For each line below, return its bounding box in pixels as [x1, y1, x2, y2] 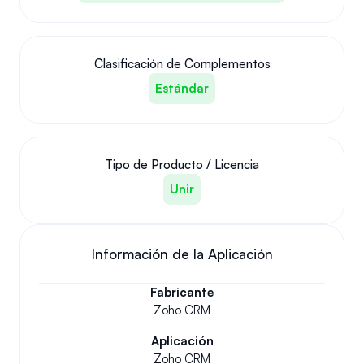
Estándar [155, 80, 209, 96]
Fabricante [150, 284, 214, 300]
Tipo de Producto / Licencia [105, 157, 259, 172]
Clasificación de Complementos [93, 56, 271, 71]
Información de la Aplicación [91, 245, 273, 262]
